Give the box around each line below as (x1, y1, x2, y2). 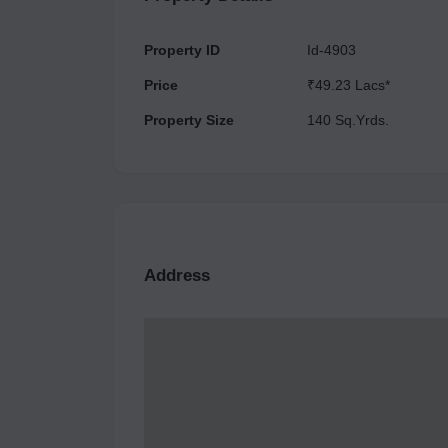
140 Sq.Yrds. (307, 112, 389, 128)
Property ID (144, 42, 220, 58)
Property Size (144, 112, 234, 128)
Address (144, 266, 210, 285)
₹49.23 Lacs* (307, 77, 390, 93)
